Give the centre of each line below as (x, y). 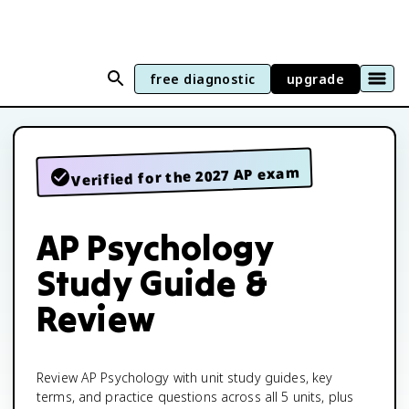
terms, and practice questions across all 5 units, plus (195, 397)
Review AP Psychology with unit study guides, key (185, 378)
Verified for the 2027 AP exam (185, 176)
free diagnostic (202, 79)
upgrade (315, 79)
